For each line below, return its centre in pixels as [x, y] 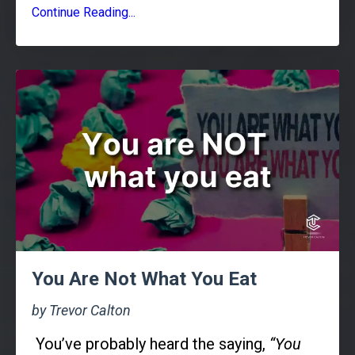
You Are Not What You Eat [144, 279]
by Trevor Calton [81, 311]
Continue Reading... [84, 12]
